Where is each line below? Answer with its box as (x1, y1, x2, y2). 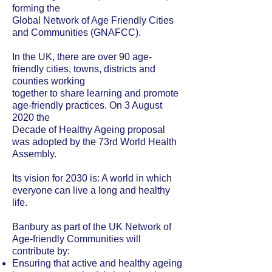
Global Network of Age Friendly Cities (12, 15, 174, 25)
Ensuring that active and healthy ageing (12, 258, 182, 268)
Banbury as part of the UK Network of (12, 222, 171, 232)
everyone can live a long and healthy (12, 185, 170, 195)
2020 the (12, 112, 50, 123)
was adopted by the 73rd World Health (12, 137, 177, 147)
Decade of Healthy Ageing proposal (12, 124, 165, 135)
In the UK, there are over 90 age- (12, 52, 152, 62)
